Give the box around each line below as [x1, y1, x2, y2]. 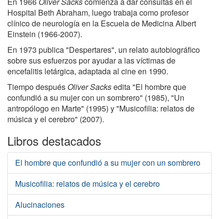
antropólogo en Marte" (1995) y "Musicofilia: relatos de [7, 103, 195, 114]
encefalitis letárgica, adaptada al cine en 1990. [7, 66, 168, 77]
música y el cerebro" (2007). [7, 113, 104, 125]
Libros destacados [7, 132, 101, 149]
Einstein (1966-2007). [7, 28, 82, 40]
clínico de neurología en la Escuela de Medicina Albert [7, 18, 196, 29]
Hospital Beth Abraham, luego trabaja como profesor [7, 7, 189, 18]
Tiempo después [7, 81, 67, 92]
